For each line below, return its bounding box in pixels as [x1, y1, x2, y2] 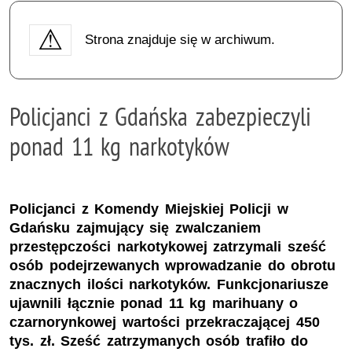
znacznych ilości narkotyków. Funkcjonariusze [9, 277, 328, 293]
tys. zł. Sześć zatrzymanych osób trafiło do [9, 333, 309, 350]
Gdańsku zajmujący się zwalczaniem [9, 220, 261, 236]
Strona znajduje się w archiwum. [84, 31, 275, 47]
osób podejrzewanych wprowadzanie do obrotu [9, 258, 336, 274]
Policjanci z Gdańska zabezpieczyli [9, 100, 311, 132]
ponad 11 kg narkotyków [9, 130, 229, 162]
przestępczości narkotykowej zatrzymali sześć [9, 239, 326, 255]
